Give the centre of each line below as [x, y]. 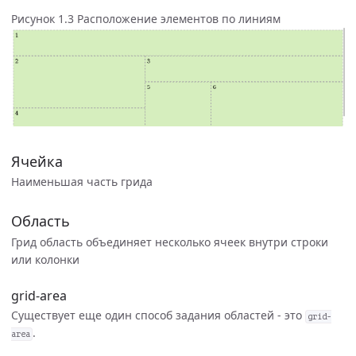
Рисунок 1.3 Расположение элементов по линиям [146, 18]
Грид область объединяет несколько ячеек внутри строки [170, 242]
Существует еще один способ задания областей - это [158, 315]
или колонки [45, 259]
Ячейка [37, 161]
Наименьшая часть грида [82, 182]
